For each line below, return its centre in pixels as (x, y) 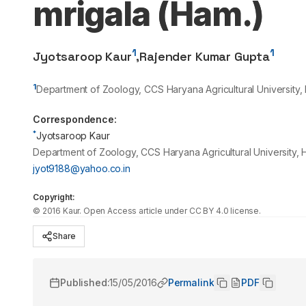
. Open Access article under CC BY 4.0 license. (170, 211)
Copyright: (54, 197)
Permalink (191, 282)
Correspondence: (75, 119)
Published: (85, 282)
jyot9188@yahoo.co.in (82, 168)
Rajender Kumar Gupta (205, 56)
